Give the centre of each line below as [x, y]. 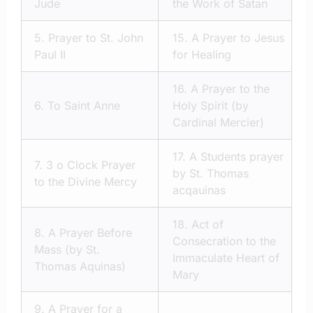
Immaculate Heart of [226, 258]
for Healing [202, 55]
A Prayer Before [90, 233]
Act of [208, 225]
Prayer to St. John [96, 38]
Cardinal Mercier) [218, 123]
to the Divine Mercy [86, 182]
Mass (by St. [67, 250]
